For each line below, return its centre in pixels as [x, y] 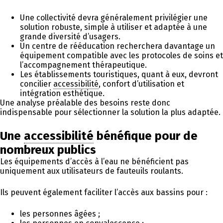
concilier [37, 84]
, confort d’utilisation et [141, 84]
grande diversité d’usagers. [70, 36]
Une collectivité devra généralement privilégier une [114, 17]
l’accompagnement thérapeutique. [83, 65]
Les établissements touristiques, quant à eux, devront [119, 74]
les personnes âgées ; [60, 214]
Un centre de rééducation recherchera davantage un [117, 46]
